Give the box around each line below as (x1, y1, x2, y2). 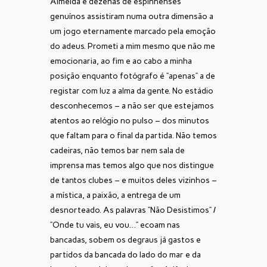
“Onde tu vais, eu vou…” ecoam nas (50, 220, 180, 231)
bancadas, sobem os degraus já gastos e (50, 235, 201, 246)
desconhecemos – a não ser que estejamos (50, 101, 214, 111)
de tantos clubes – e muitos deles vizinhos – (50, 175, 217, 186)
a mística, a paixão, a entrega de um (50, 190, 181, 201)
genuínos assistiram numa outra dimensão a (50, 11, 213, 22)
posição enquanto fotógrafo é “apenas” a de (50, 71, 215, 82)
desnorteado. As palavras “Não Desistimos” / (50, 205, 216, 216)
